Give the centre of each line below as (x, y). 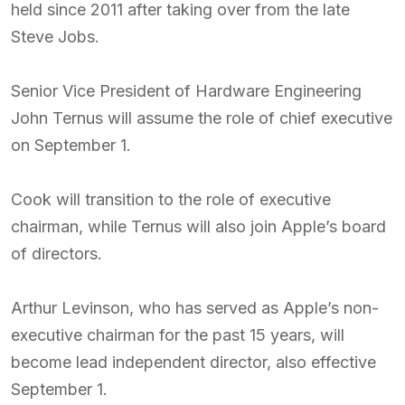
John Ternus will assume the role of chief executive (202, 118)
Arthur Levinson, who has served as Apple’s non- (195, 308)
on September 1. (71, 145)
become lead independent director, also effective (193, 362)
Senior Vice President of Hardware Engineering (186, 91)
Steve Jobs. (55, 37)
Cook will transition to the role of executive (171, 199)
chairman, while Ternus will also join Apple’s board (198, 226)
